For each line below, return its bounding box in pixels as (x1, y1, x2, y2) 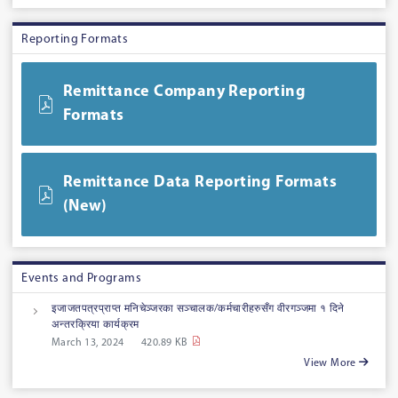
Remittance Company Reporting (62, 84, 306, 101)
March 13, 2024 (52, 338, 124, 349)
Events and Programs (21, 271, 142, 285)
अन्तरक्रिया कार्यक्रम (52, 320, 139, 331)
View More (304, 358, 360, 370)
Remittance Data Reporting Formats (62, 174, 338, 192)
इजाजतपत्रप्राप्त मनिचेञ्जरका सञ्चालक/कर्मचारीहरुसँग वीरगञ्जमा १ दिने (52, 304, 345, 315)
